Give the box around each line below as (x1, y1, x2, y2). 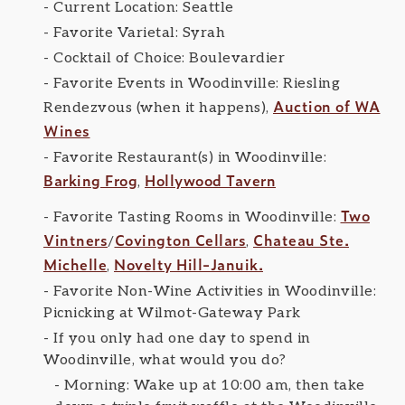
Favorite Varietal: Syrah (53, 24, 225, 42)
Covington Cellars (114, 229, 246, 251)
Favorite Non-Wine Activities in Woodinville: (53, 283, 376, 301)
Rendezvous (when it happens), (43, 99, 273, 118)
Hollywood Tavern (145, 169, 276, 192)
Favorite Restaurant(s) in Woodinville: (53, 149, 326, 167)
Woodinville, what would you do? (43, 352, 287, 370)
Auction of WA (273, 95, 381, 118)
